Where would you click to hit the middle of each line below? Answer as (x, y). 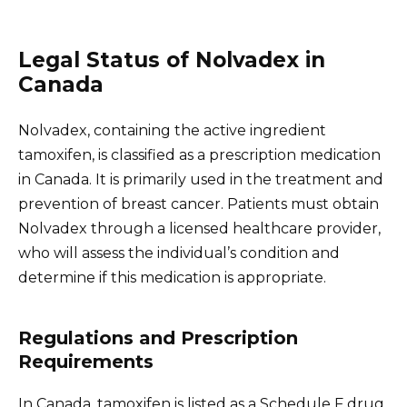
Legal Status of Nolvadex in (172, 60)
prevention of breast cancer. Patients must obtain (199, 204)
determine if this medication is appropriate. (172, 278)
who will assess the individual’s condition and (179, 253)
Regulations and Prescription (158, 338)
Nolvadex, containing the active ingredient (172, 131)
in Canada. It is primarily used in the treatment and (201, 180)
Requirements (86, 362)
